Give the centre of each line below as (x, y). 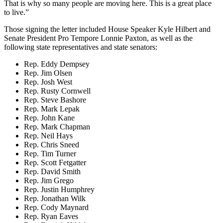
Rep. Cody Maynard (56, 207)
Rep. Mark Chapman (57, 126)
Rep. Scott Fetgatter (55, 162)
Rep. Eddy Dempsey (57, 64)
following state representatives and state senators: (81, 47)
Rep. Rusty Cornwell (57, 91)
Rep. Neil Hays (48, 135)
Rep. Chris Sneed (52, 144)
